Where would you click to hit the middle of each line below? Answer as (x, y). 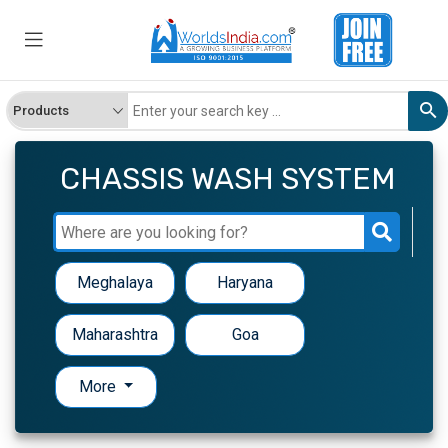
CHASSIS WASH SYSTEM (227, 179)
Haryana (245, 283)
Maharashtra (115, 335)
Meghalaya (115, 283)
